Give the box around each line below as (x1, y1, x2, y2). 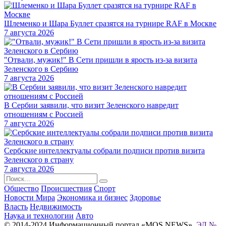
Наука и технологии (4, 211, 74, 220)
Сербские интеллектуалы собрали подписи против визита (4, 146, 205, 155)
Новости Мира (4, 193, 55, 202)
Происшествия (41, 184, 92, 193)
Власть (4, 202, 28, 211)
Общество (4, 184, 39, 193)
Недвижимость (30, 202, 82, 211)
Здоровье (130, 193, 161, 202)
